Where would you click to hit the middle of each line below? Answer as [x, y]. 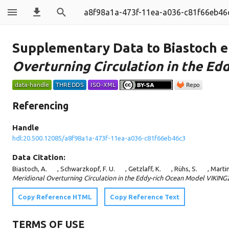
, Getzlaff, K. [143, 169]
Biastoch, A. [30, 169]
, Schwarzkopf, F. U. [86, 169]
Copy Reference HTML [55, 197]
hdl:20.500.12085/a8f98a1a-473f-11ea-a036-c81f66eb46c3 [99, 138]
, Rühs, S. [184, 169]
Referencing [40, 106]
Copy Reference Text [145, 197]
